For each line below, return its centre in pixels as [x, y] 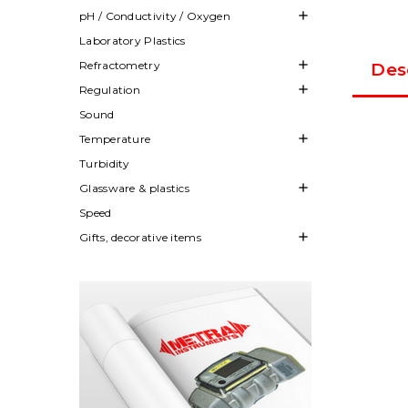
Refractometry [120, 65]
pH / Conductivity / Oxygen [155, 15]
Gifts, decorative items [140, 237]
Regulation [110, 89]
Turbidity [105, 163]
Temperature [115, 138]
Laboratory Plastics [133, 40]
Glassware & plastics [134, 188]
